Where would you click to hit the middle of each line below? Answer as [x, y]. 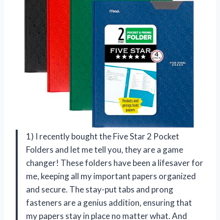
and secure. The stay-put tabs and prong [100, 189]
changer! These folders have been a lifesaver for [115, 163]
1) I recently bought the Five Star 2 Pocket [103, 136]
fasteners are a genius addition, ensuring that [109, 202]
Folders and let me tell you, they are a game [105, 149]
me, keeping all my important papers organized [111, 176]
